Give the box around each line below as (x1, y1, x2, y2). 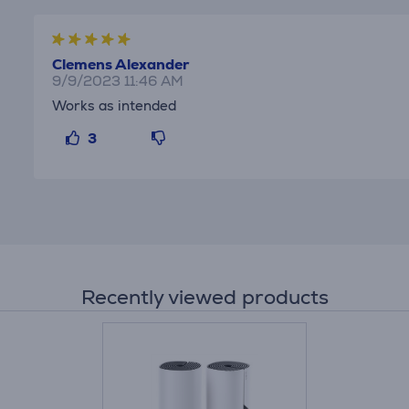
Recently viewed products (80, 283, 329, 310)
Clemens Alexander (52, 54, 190, 74)
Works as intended (52, 96, 177, 114)
